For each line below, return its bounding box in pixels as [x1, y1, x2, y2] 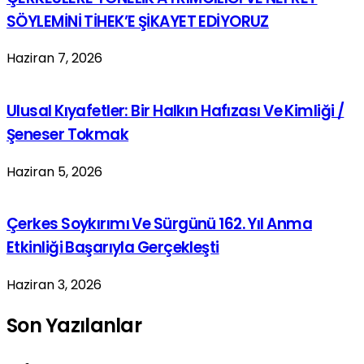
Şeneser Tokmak [6, 123, 129, 145]
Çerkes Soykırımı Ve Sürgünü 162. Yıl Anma [6, 213, 312, 236]
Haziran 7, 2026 [6, 49, 102, 68]
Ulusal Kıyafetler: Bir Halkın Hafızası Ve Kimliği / [6, 99, 344, 122]
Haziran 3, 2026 [6, 275, 102, 295]
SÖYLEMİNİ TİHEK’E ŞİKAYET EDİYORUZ [6, 10, 269, 32]
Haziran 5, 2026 [6, 162, 102, 181]
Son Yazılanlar [6, 312, 141, 339]
